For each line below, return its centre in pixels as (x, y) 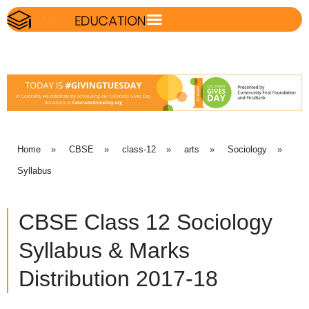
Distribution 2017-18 (118, 279)
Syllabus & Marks (104, 251)
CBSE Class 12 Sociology (146, 222)
